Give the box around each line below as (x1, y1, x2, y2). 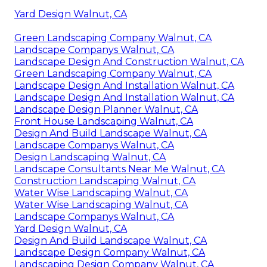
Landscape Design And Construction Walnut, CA (14, 55, 244, 67)
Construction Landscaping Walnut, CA (14, 175, 195, 187)
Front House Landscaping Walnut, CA (14, 115, 193, 127)
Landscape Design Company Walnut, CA (14, 246, 205, 258)
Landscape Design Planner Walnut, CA (14, 103, 198, 115)
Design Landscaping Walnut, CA (14, 151, 166, 163)
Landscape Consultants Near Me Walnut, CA (14, 163, 225, 175)
